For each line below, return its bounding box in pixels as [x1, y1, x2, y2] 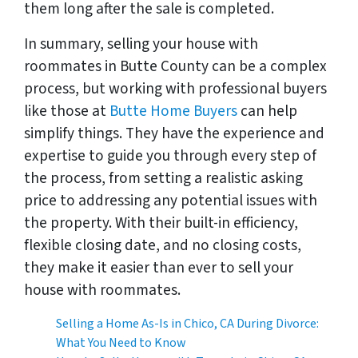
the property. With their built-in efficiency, [24, 211, 298, 234]
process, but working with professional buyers [24, 77, 327, 100]
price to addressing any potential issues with [24, 189, 317, 212]
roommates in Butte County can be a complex [24, 54, 327, 78]
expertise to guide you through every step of [24, 144, 316, 167]
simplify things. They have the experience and [24, 121, 324, 145]
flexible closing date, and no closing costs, [24, 233, 301, 257]
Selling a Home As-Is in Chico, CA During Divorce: [56, 314, 319, 332]
